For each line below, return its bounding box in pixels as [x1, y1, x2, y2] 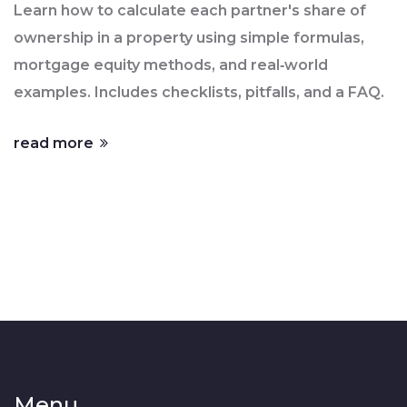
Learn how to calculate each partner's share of [14, 2, 366, 20]
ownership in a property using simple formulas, [14, 29, 364, 47]
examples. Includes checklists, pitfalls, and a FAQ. [14, 84, 384, 102]
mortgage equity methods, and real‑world [14, 56, 328, 74]
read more [14, 134, 97, 153]
